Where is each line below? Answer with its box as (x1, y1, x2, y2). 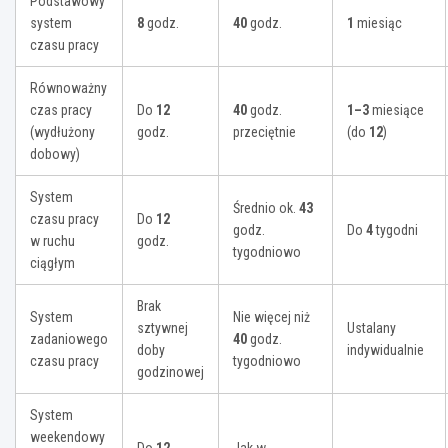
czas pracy (30, 102, 92, 119)
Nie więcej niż (233, 309, 310, 326)
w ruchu (30, 233, 75, 250)
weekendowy (30, 429, 105, 446)
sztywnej (137, 320, 188, 337)
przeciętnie (233, 124, 296, 141)
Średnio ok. (233, 200, 299, 217)
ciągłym (30, 255, 75, 272)
